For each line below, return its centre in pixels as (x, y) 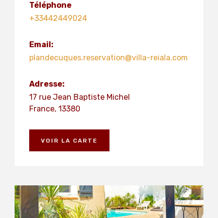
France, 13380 (55, 109)
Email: (41, 45)
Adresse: (47, 84)
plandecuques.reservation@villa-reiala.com (109, 58)
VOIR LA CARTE (69, 141)
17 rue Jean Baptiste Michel (80, 97)
